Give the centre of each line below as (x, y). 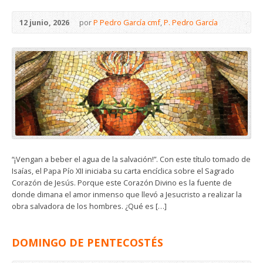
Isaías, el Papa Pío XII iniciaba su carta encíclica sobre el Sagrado (123, 171)
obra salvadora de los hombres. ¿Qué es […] (89, 206)
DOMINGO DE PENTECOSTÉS (87, 243)
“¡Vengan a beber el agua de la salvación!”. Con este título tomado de (131, 159)
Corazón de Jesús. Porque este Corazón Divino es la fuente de (122, 183)
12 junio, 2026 (44, 22)
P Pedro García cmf (127, 22)
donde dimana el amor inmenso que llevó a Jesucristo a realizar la (127, 195)
